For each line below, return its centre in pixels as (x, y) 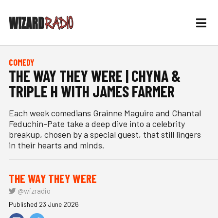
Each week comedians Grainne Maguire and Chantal (105, 113)
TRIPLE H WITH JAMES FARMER (92, 91)
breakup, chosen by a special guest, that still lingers (105, 134)
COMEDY (22, 62)
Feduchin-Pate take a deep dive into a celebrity (97, 124)
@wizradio (33, 191)
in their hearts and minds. (57, 145)
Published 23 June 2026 (44, 204)
